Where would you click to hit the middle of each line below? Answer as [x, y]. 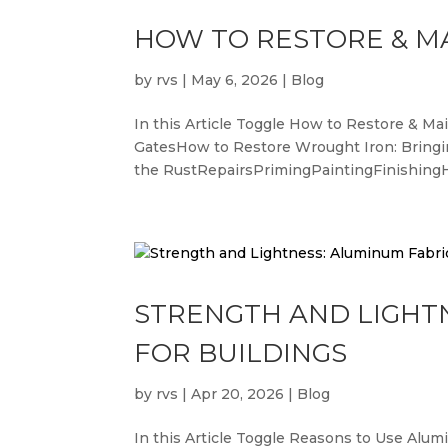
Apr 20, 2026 [238, 394]
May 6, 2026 [235, 80]
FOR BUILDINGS [241, 353]
